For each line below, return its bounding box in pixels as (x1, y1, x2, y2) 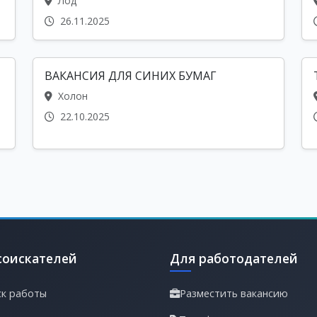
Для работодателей (170, 250, 298, 267)
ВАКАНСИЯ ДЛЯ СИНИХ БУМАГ (45, 68, 217, 84)
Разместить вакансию (180, 287, 288, 301)
